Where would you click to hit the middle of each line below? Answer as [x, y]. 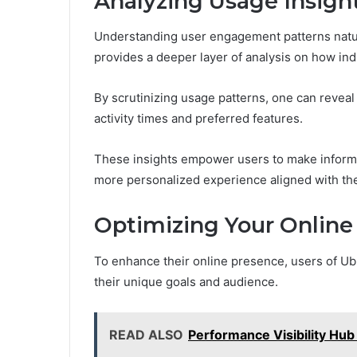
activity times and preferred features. [198, 119]
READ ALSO [146, 334]
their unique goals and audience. [186, 281]
